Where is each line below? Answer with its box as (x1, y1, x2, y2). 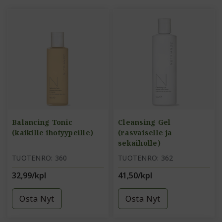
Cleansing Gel (118, 117, 171, 127)
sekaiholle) (118, 138, 161, 148)
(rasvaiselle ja (118, 128, 172, 137)
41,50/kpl (118, 170, 152, 181)
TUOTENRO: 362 (118, 153, 173, 163)
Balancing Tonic (12, 117, 73, 127)
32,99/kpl (12, 170, 46, 181)
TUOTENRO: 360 (12, 153, 67, 163)
